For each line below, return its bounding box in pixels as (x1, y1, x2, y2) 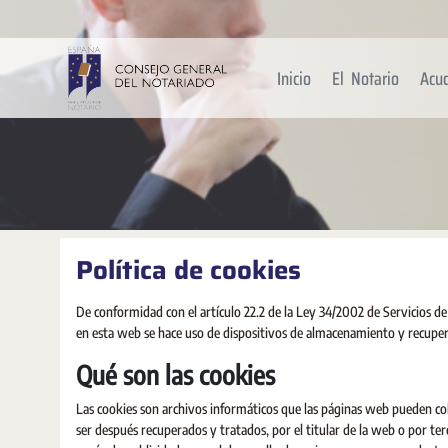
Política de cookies (76, 249, 301, 290)
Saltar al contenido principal (7, 9, 173, 29)
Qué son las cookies (76, 358, 275, 391)
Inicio (277, 63, 312, 93)
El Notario (332, 63, 400, 93)
